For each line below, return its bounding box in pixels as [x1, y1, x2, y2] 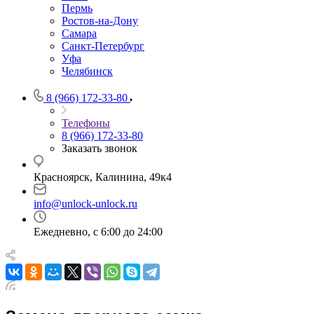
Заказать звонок [62, 142, 137, 154]
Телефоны [62, 117, 110, 129]
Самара [62, 27, 97, 39]
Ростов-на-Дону [62, 15, 138, 27]
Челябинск [62, 65, 113, 77]
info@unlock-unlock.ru [34, 198, 137, 210]
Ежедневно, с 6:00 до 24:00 [34, 226, 163, 238]
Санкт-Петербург [62, 40, 144, 52]
